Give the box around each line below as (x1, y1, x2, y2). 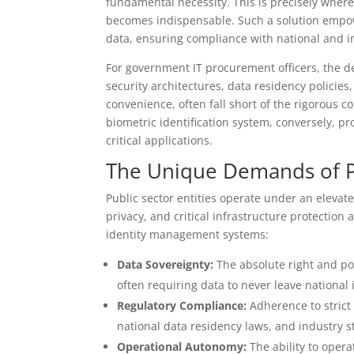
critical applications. (106, 133, 213, 149)
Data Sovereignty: (117, 257, 214, 273)
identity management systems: (106, 227, 269, 243)
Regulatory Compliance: (117, 298, 247, 314)
